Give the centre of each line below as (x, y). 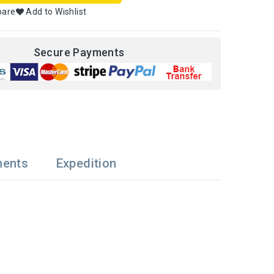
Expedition (86, 163)
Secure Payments (79, 53)
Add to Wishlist (56, 12)
